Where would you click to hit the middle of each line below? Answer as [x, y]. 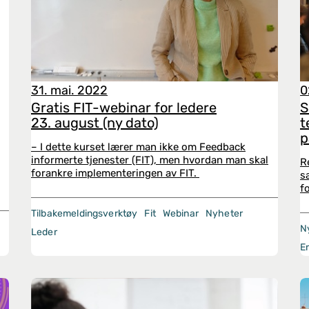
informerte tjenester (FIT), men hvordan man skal [150, 160]
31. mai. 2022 [69, 90]
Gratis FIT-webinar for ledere [124, 108]
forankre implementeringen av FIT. [115, 173]
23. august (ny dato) [95, 123]
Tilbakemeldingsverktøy [84, 213]
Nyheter [224, 213]
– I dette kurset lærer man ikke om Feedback [138, 147]
